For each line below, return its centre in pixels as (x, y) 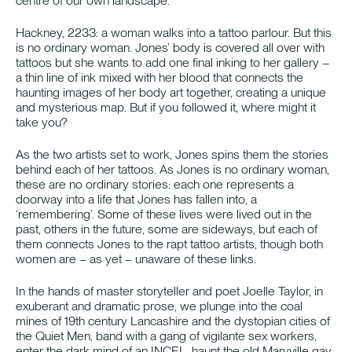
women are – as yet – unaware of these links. (136, 259)
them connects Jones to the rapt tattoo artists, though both (169, 244)
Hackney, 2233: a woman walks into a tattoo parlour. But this (174, 33)
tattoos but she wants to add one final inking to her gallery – (172, 63)
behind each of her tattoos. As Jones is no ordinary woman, (172, 170)
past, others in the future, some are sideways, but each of (167, 229)
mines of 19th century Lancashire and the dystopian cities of (173, 321)
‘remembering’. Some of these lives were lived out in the (164, 214)
